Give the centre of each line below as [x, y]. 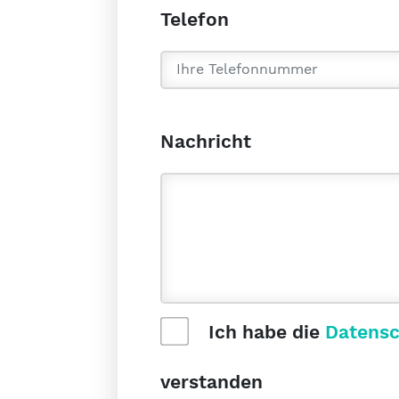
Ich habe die [264, 332]
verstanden [212, 382]
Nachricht [206, 142]
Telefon [195, 19]
